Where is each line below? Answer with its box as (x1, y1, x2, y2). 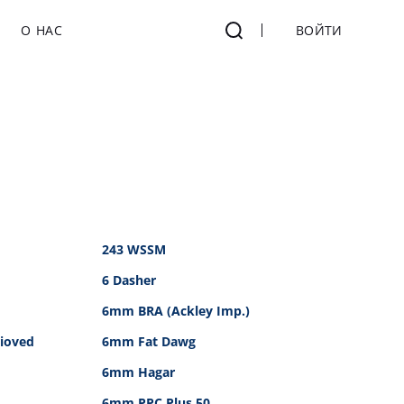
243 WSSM (102, 241, 166, 258)
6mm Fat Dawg (102, 333, 196, 350)
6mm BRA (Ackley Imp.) (102, 302, 250, 319)
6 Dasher (102, 271, 156, 289)
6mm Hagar (102, 363, 175, 381)
